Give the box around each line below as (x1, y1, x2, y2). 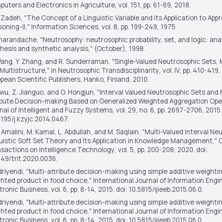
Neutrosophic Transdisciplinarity (57, 65, 159, 75)
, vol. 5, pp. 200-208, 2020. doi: (114, 145, 208, 154)
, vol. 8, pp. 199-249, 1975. (98, 22, 177, 31)
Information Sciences (31, 22, 98, 31)
